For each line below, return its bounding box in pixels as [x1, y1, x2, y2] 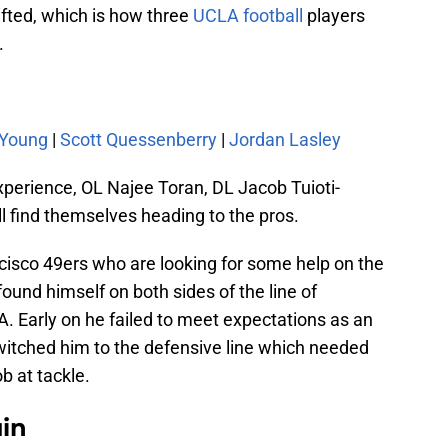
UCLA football [193, 5, 303, 27]
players [303, 5, 365, 27]
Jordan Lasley [229, 129, 341, 151]
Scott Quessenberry [60, 129, 217, 151]
